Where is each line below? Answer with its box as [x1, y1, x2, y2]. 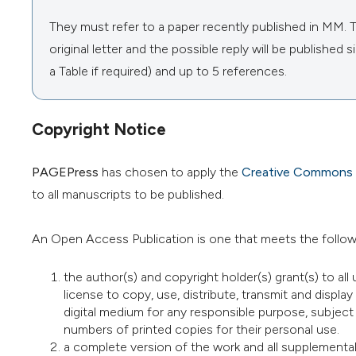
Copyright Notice [32, 119, 166, 140]
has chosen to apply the [99, 164, 242, 180]
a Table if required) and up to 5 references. [48, 63, 287, 79]
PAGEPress [32, 164, 99, 180]
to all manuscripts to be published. [32, 187, 224, 203]
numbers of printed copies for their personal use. [64, 322, 339, 338]
